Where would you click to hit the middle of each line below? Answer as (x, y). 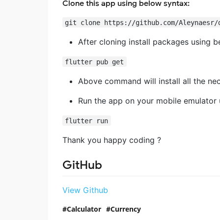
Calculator (84, 209)
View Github (85, 190)
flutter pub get (95, 62)
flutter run (87, 121)
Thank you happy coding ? (112, 140)
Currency (126, 209)
